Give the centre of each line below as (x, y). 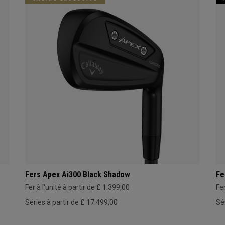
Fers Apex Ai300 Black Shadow (77, 174)
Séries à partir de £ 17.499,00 (71, 202)
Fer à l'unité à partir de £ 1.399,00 (77, 187)
